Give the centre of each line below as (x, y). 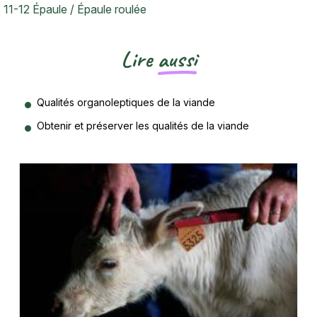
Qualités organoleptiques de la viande (126, 102)
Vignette (41, 168)
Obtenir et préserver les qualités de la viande (143, 125)
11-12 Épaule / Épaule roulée (75, 9)
